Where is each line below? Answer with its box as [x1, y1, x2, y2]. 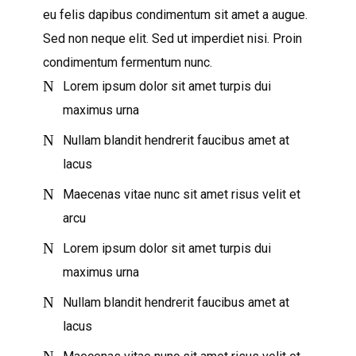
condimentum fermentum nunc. [43, 55, 212, 70]
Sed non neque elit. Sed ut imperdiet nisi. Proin [43, 31, 302, 46]
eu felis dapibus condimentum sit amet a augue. [43, 7, 308, 22]
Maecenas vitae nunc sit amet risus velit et [63, 187, 300, 202]
